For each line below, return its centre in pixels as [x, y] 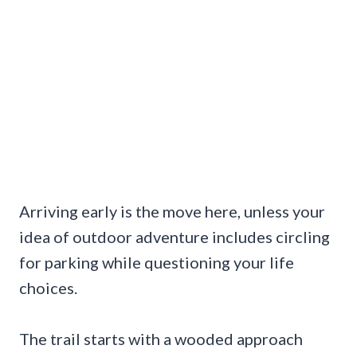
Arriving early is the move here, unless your [172, 212]
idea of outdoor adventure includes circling [175, 237]
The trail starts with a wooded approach [161, 339]
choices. [48, 288]
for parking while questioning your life [157, 263]
